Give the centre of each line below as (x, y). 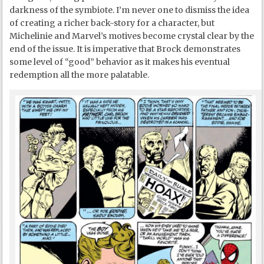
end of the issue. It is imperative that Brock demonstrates (125, 49)
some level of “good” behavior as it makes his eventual (120, 62)
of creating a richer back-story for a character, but (112, 23)
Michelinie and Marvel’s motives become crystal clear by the (132, 36)
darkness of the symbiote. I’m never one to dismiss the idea (130, 10)
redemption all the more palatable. (80, 75)
